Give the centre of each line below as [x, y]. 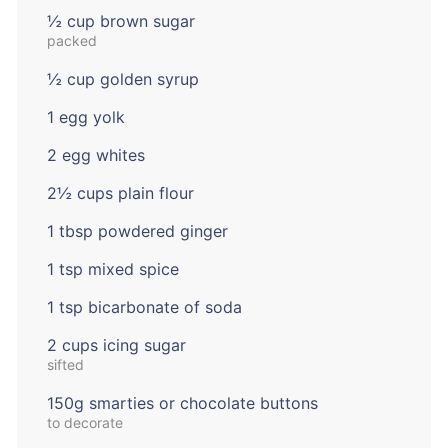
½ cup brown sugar [120, 21]
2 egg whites [95, 155]
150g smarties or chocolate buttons [182, 403]
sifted [65, 365]
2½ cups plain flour [120, 193]
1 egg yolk [85, 117]
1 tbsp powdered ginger [137, 231]
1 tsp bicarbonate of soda [144, 307]
